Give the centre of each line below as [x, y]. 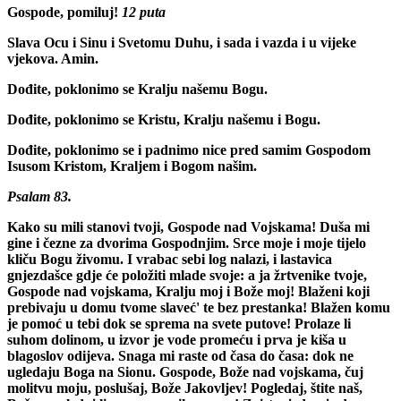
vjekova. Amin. [53, 58]
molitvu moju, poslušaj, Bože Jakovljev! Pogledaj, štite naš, [185, 388]
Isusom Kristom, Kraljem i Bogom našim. [132, 166]
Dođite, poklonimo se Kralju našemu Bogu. [137, 89]
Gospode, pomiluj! [63, 12]
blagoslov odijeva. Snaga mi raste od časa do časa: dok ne [180, 355]
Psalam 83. [39, 196]
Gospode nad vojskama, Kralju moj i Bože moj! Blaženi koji [188, 291]
